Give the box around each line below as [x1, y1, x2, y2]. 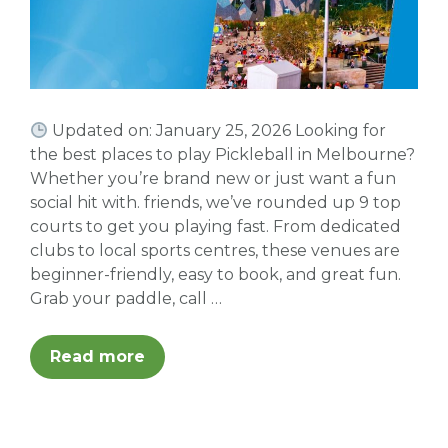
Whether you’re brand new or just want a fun [30, 169, 396, 189]
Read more [50, 347, 145, 367]
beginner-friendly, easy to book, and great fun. [30, 265, 401, 285]
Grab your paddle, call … [30, 289, 222, 309]
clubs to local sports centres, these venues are [30, 241, 400, 261]
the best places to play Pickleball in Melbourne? [30, 145, 415, 165]
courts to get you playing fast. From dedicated [30, 217, 401, 237]
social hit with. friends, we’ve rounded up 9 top [30, 193, 401, 213]
